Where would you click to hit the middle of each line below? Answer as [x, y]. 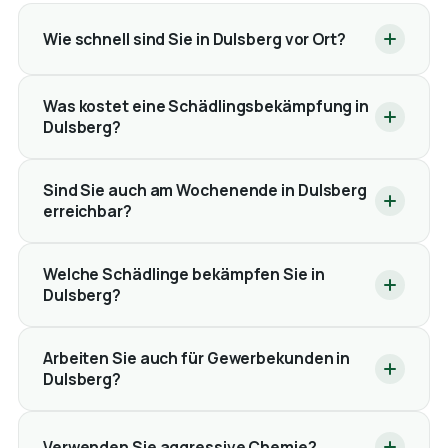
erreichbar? [87, 211]
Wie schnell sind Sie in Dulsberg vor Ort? [194, 38]
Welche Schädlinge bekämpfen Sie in [183, 274]
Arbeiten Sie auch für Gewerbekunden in [196, 358]
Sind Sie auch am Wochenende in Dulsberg [205, 190]
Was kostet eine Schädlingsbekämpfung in [206, 106]
